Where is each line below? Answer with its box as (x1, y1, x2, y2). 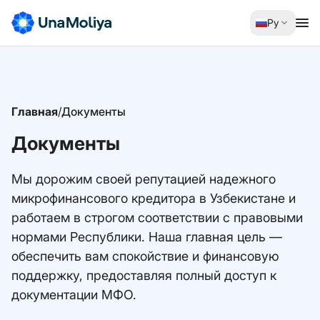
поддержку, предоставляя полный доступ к (11, 268, 276, 283)
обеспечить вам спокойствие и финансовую (11, 249, 279, 264)
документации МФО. (11, 287, 136, 302)
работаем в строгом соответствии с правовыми (11, 210, 303, 225)
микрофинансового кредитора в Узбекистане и (11, 191, 296, 206)
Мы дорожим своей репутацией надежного (11, 171, 276, 186)
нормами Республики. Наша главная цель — (11, 229, 282, 244)
